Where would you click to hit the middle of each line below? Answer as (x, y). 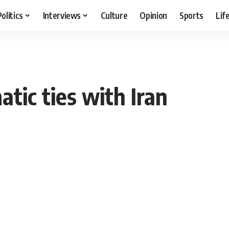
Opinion (154, 15)
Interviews (62, 15)
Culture (114, 15)
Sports (192, 15)
